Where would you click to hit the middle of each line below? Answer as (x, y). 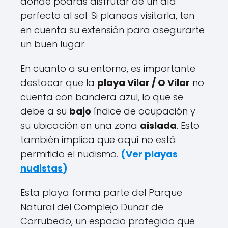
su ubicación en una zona (80, 125)
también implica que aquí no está (98, 140)
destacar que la (59, 83)
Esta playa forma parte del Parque (101, 193)
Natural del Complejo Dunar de (92, 207)
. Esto (188, 125)
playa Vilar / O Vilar (144, 83)
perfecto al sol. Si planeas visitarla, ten (107, 16)
